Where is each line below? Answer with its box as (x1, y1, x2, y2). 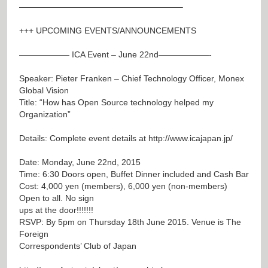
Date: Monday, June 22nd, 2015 (19, 157, 141, 167)
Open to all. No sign (19, 193, 94, 203)
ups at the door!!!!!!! (19, 205, 93, 215)
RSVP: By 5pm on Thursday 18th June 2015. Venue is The (19, 217, 241, 227)
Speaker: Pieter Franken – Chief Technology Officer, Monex (19, 73, 244, 83)
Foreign (19, 229, 48, 239)
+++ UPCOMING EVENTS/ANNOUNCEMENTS (19, 25, 196, 35)
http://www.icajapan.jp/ (148, 133, 233, 143)
